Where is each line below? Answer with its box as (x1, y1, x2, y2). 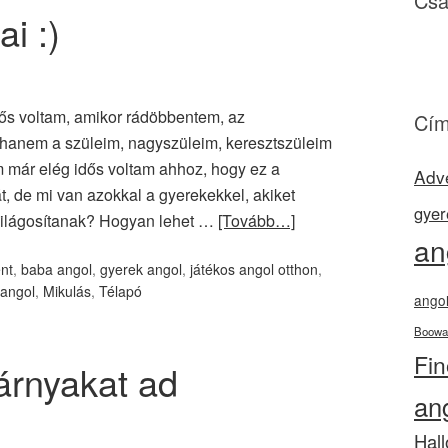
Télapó (99, 281, 142, 301)
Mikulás (43, 281, 91, 301)
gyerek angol (100, 259, 182, 279)
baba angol (21, 259, 92, 279)
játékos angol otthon (190, 259, 318, 279)
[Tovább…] (218, 209, 295, 232)
